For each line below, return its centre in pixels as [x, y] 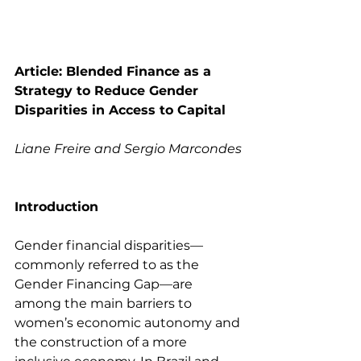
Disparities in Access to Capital [120, 110]
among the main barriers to [105, 303]
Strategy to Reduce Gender [108, 90]
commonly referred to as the [108, 264]
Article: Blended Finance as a [115, 71]
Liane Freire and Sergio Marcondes [128, 148]
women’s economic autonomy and [129, 322]
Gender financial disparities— [109, 245]
